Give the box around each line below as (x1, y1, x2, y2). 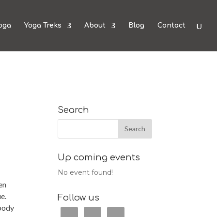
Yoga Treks (24, 22, 62, 29)
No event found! (58, 168, 113, 177)
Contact (157, 22, 186, 29)
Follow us (58, 192, 100, 202)
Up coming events (58, 152, 140, 162)
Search (58, 105, 90, 115)
